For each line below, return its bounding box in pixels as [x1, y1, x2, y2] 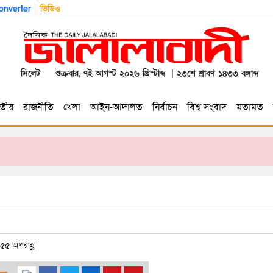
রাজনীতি [23, 101, 54, 115]
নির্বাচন [152, 101, 177, 115]
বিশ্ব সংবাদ [186, 101, 227, 115]
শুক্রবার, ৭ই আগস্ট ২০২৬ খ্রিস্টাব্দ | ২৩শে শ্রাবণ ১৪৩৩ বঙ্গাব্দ [49, 68, 258, 80]
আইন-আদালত [90, 101, 143, 115]
